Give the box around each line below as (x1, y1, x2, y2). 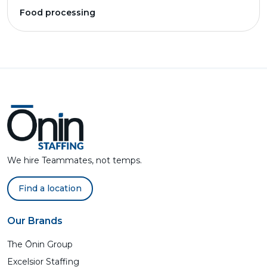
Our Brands (7, 215, 63, 226)
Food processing (20, 7, 95, 18)
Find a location (18, 183, 82, 194)
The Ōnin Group (7, 239, 73, 250)
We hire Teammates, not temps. (7, 155, 142, 166)
